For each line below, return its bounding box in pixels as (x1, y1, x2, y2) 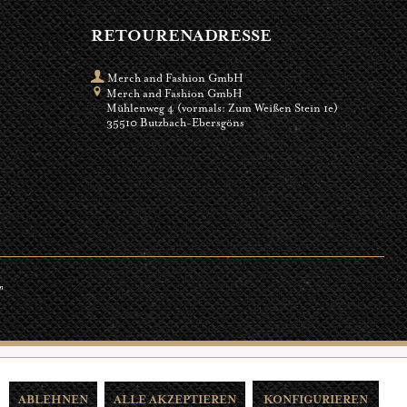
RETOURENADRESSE (90, 25, 272, 45)
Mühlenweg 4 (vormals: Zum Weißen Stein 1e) (105, 100, 338, 115)
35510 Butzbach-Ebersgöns (105, 114, 244, 130)
